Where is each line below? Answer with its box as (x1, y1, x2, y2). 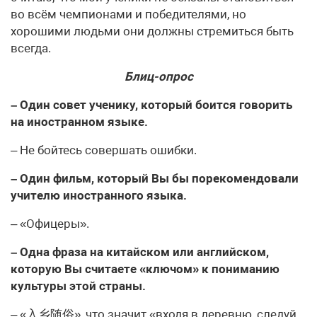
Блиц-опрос (124, 69, 193, 83)
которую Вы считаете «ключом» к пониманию (11, 261, 279, 276)
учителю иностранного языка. (11, 188, 187, 202)
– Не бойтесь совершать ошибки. (11, 142, 197, 157)
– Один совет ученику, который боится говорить (11, 97, 292, 112)
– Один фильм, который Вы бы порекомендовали (11, 171, 299, 185)
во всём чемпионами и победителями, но (11, 6, 246, 21)
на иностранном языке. (11, 114, 148, 129)
